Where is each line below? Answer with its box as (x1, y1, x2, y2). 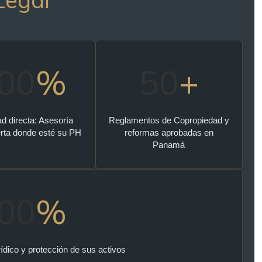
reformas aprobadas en (124, 127, 213, 137)
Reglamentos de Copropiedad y (108, 115, 229, 125)
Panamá (153, 140, 185, 150)
